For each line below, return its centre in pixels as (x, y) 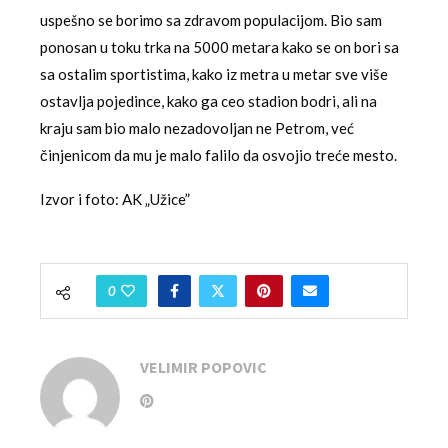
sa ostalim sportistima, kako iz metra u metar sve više (214, 73)
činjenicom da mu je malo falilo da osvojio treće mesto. (218, 154)
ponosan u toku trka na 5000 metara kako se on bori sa (219, 46)
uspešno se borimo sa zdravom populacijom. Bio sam (211, 19)
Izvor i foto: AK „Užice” (115, 198)
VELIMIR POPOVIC (203, 366)
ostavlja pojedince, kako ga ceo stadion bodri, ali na (208, 100)
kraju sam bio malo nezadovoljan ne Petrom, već (197, 127)
